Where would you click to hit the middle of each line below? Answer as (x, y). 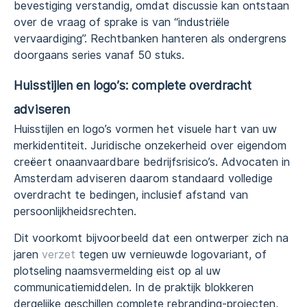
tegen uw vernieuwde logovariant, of (171, 254)
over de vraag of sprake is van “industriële (122, 22)
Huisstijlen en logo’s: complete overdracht (133, 86)
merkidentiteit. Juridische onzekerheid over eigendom (150, 146)
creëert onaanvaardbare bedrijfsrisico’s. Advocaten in (152, 162)
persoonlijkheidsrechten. (75, 212)
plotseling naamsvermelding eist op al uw (117, 271)
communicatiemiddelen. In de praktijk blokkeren (134, 287)
